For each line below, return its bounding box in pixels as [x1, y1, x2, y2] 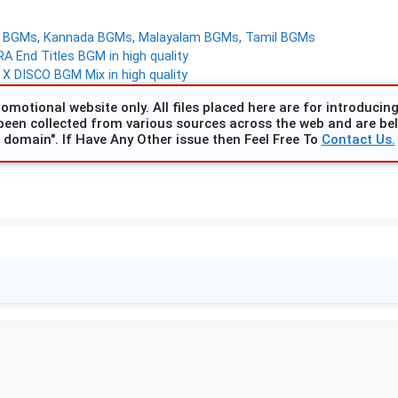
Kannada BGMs [44, 29, 133, 45]
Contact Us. [321, 131, 395, 147]
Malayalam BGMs [139, 29, 240, 45]
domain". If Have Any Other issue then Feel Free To [3, 131, 322, 147]
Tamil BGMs [245, 29, 316, 45]
